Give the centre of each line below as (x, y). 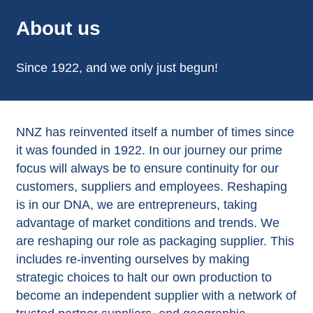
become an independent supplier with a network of (156, 295)
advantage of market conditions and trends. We (147, 223)
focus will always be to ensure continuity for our (147, 168)
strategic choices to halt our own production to (144, 277)
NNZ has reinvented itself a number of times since (155, 132)
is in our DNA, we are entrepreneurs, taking (136, 204)
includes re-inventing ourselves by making (132, 259)
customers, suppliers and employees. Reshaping (151, 186)
